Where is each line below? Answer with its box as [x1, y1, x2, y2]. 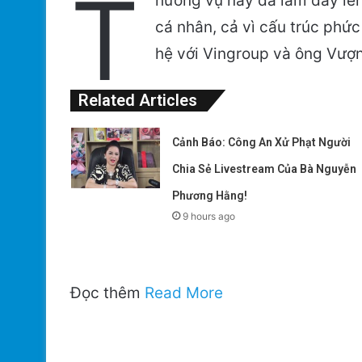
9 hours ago [182, 209, 235, 222]
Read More [145, 283, 223, 302]
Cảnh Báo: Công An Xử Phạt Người [171, 135, 351, 149]
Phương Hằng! [171, 188, 247, 202]
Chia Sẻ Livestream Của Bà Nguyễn [171, 162, 356, 175]
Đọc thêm [70, 283, 145, 302]
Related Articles [78, 90, 197, 110]
